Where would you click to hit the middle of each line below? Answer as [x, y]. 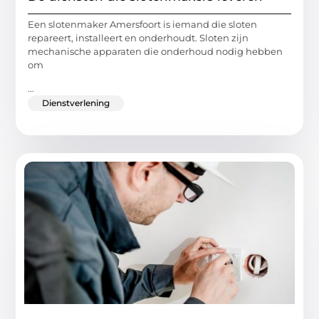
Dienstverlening [76, 103]
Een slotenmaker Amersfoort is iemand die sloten [143, 25]
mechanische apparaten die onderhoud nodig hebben [156, 52]
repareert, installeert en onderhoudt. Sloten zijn [138, 38]
